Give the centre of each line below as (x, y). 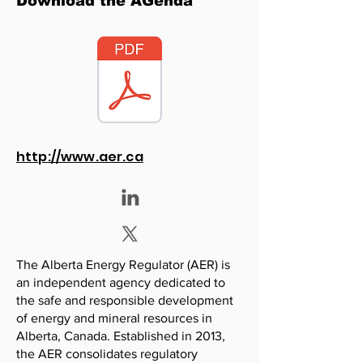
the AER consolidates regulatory (107, 354)
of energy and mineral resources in (114, 318)
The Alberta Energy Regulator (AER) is (123, 265)
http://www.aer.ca (80, 157)
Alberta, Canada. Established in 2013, (121, 336)
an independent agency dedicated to (121, 282)
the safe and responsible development (125, 300)
